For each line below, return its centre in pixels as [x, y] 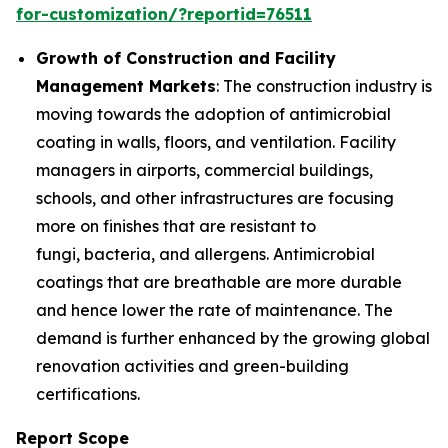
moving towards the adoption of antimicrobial [213, 114]
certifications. [88, 394]
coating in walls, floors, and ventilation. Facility [216, 142]
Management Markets [126, 86]
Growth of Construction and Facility [186, 58]
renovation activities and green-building [192, 366]
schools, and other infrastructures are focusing [215, 198]
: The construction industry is [324, 86]
